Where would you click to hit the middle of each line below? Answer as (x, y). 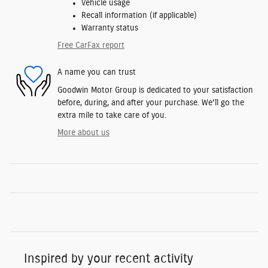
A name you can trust (97, 73)
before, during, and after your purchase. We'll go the (151, 103)
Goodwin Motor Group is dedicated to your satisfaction (155, 90)
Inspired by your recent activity (109, 258)
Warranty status (110, 28)
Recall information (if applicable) (139, 15)
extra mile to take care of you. (112, 115)
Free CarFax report (91, 45)
